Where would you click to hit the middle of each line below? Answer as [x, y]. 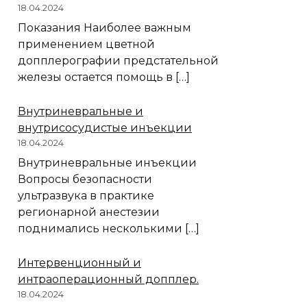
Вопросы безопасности [85, 180]
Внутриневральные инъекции [107, 163]
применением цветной [86, 45]
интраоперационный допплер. [108, 280]
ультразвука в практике [86, 196]
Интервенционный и [79, 263]
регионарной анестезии [89, 212]
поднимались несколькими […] [109, 229]
